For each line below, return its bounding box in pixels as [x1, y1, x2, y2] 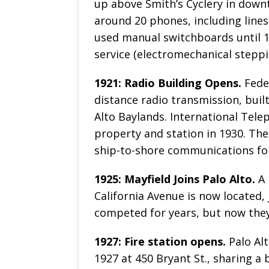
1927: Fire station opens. [94, 234, 226, 249]
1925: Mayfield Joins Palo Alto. [94, 172, 255, 187]
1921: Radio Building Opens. [94, 76, 241, 91]
